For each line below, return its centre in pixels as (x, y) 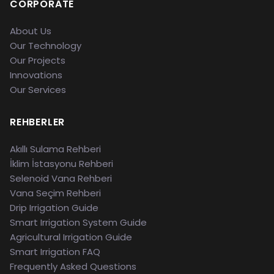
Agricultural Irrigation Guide (71, 237)
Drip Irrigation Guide (54, 208)
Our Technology (46, 46)
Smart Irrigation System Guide (78, 222)
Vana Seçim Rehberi (55, 193)
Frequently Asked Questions (73, 266)
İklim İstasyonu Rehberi (61, 164)
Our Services (38, 90)
